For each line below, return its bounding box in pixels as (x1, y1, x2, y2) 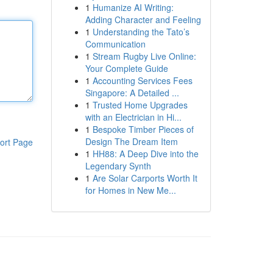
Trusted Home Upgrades (92, 99, 188, 111)
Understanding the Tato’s (92, 26, 190, 38)
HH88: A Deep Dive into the (92, 147, 199, 160)
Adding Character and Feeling (85, 13, 201, 26)
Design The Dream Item (85, 135, 178, 147)
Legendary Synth (85, 160, 151, 172)
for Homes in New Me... (85, 184, 176, 196)
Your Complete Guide (85, 62, 168, 74)
